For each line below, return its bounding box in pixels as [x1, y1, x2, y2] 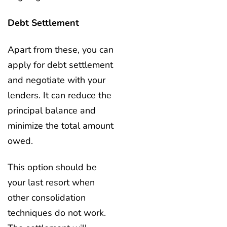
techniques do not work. [8, 207, 106, 219]
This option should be [8, 161, 97, 174]
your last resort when [8, 176, 95, 189]
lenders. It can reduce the [8, 89, 111, 101]
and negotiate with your [8, 73, 105, 86]
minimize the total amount [8, 119, 113, 132]
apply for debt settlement [8, 58, 113, 71]
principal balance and [8, 104, 96, 117]
